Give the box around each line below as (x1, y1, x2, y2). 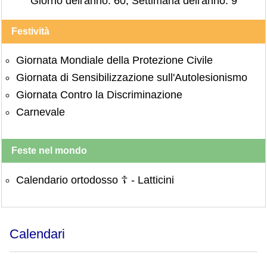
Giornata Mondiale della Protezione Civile (16, 54, 213, 67)
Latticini (138, 174, 174, 187)
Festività (11, 26, 49, 37)
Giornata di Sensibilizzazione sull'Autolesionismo (16, 72, 247, 84)
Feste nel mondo (11, 145, 87, 156)
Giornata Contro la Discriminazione (16, 89, 182, 101)
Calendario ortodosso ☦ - (16, 174, 138, 187)
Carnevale (16, 106, 65, 119)
